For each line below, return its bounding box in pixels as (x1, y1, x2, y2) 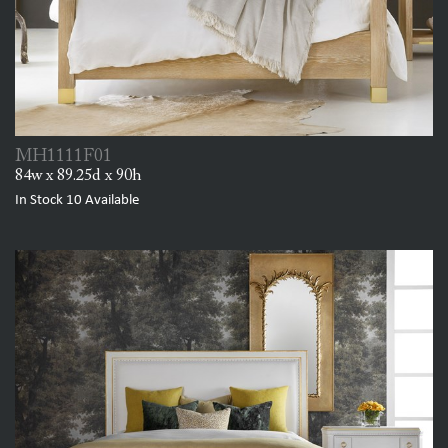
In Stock (15, 192, 66, 208)
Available (82, 192, 139, 208)
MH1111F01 (15, 147, 112, 166)
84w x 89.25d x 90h (15, 167, 142, 184)
